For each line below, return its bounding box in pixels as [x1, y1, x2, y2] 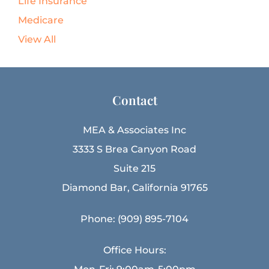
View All [18, 34, 56, 46]
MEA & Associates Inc [83, 124, 186, 136]
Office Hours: [103, 244, 166, 256]
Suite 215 [113, 163, 156, 175]
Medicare [18, 14, 64, 26]
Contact [112, 91, 157, 109]
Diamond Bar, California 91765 [61, 182, 208, 194]
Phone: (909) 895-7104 [80, 213, 189, 225]
